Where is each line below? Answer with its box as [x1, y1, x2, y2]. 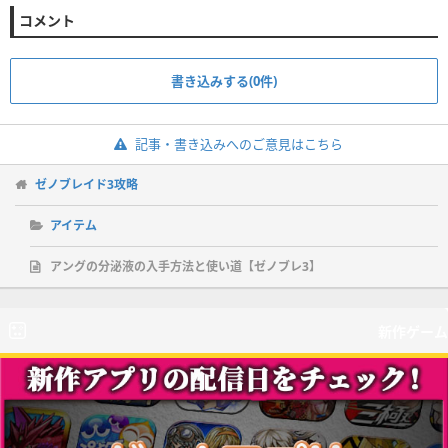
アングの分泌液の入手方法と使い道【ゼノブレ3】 [50, 258, 321, 276]
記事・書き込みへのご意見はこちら [134, 135, 343, 154]
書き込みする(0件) [171, 72, 277, 91]
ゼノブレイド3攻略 [35, 176, 138, 194]
